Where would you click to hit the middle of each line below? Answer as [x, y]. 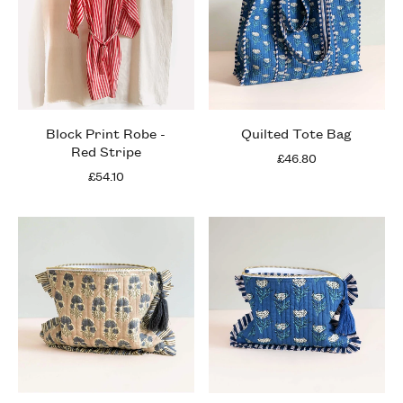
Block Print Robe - [106, 132]
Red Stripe [106, 150]
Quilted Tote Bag [297, 132]
